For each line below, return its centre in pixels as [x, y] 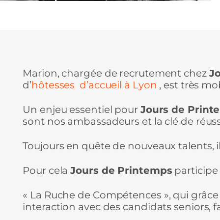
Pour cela [47, 170]
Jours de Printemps [121, 170]
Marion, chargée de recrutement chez [116, 73]
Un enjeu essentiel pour [82, 109]
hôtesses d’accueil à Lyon [94, 85]
